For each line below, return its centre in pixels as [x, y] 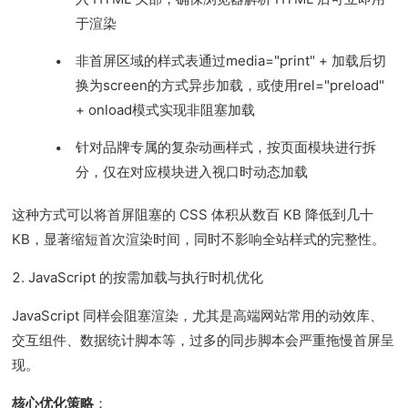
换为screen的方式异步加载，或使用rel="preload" [230, 85]
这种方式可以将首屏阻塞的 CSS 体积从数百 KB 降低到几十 [193, 214]
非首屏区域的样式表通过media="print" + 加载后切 [231, 61]
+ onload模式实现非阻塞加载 [166, 110]
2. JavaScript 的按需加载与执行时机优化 [138, 277]
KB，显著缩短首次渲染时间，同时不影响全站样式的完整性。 [199, 239]
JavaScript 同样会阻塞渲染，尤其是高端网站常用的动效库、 [198, 316]
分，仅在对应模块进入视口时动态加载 [192, 172]
